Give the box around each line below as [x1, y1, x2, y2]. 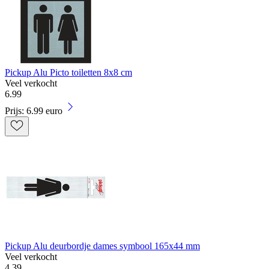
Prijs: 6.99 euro [5, 106, 62, 116]
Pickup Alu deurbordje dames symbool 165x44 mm [5, 241, 200, 252]
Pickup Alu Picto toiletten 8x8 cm [5, 67, 132, 78]
